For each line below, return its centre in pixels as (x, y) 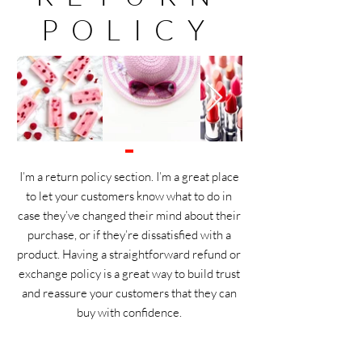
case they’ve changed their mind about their (129, 216)
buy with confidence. (129, 313)
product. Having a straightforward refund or (129, 255)
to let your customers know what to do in (129, 196)
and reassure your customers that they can (129, 293)
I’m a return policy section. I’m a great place (129, 177)
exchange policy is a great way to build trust (129, 274)
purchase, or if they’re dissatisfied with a (129, 235)
